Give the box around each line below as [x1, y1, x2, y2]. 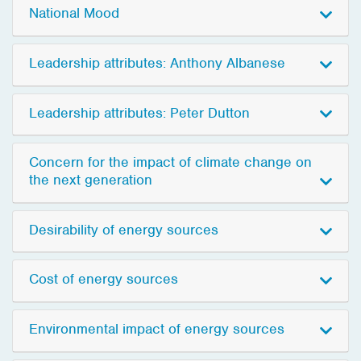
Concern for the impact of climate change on [29, 153, 312, 172]
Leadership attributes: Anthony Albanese [29, 53, 285, 72]
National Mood [29, 4, 119, 23]
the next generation [29, 171, 152, 189]
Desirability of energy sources [29, 220, 218, 239]
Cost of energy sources [29, 270, 178, 288]
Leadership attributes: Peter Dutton [29, 103, 250, 122]
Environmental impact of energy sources [29, 319, 284, 338]
